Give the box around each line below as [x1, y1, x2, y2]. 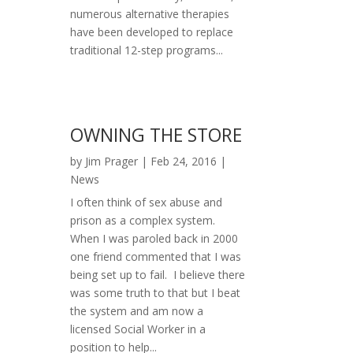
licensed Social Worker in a [70, 321, 206, 337]
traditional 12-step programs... [70, 43, 224, 58]
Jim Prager [85, 154, 139, 169]
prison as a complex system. [70, 213, 219, 229]
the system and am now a [70, 303, 204, 319]
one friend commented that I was [70, 249, 242, 265]
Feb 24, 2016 [150, 154, 217, 169]
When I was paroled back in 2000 [70, 231, 239, 247]
